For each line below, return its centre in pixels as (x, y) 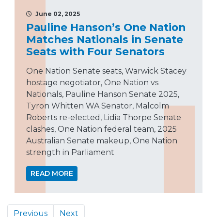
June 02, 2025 (57, 14)
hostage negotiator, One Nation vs (92, 83)
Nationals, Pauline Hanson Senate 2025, (103, 94)
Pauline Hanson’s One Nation (106, 27)
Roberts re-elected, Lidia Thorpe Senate (104, 118)
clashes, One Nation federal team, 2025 (101, 129)
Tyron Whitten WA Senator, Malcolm (98, 106)
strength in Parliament (70, 153)
